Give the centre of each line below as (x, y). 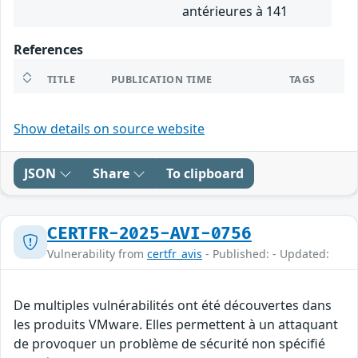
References (48, 49)
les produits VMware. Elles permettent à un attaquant (176, 324)
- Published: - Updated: (266, 253)
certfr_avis (175, 253)
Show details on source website (109, 128)
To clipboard (205, 173)
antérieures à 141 (235, 11)
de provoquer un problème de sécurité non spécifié (169, 343)
